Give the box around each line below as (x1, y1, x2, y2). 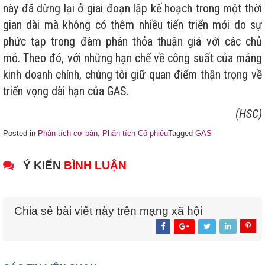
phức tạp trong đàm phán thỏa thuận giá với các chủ (3, 34, 262, 49)
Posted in (3, 128, 38, 138)
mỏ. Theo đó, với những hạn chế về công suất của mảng (3, 50, 262, 65)
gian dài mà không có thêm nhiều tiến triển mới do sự (3, 17, 262, 32)
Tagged (168, 128, 195, 138)
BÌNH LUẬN (64, 159, 127, 172)
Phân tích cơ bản (38, 128, 98, 138)
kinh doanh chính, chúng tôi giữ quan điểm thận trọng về (3, 67, 262, 82)
